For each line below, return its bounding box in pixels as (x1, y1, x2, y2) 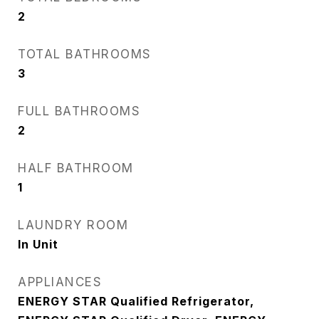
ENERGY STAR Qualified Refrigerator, (18, 294, 254, 308)
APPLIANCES (18, 275, 102, 289)
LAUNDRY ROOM (18, 218, 128, 232)
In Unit (18, 237, 58, 251)
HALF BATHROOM (18, 161, 134, 175)
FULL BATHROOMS (18, 104, 140, 118)
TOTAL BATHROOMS (18, 47, 152, 61)
